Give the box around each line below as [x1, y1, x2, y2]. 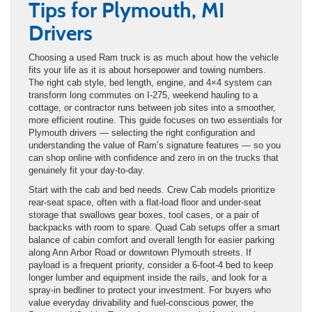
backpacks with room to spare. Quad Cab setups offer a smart [29, 221, 280, 233]
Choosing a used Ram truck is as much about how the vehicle [29, 52, 279, 63]
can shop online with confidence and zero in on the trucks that [29, 152, 279, 163]
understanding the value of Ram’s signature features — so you [29, 139, 281, 150]
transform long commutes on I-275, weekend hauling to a [29, 89, 258, 100]
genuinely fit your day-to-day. [29, 164, 145, 175]
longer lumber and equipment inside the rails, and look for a [29, 272, 267, 283]
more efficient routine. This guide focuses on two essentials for [29, 114, 282, 125]
